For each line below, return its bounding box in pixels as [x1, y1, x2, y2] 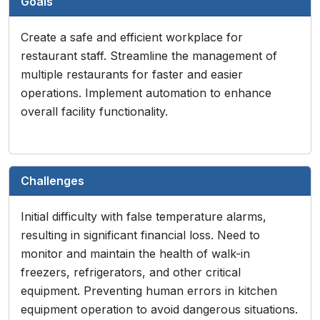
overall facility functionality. [21, 104, 168, 119]
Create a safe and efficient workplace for [21, 30, 243, 44]
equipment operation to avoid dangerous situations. [21, 302, 298, 316]
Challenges [21, 174, 84, 188]
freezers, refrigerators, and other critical [21, 265, 241, 279]
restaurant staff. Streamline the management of [21, 49, 277, 63]
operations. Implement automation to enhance [21, 86, 271, 100]
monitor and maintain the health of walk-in [21, 246, 250, 261]
